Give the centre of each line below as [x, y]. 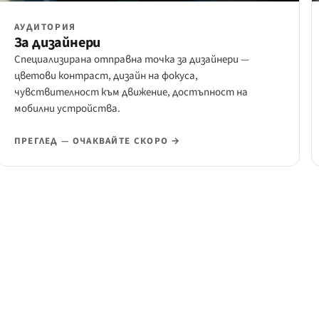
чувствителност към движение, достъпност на [131, 93]
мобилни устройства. [67, 109]
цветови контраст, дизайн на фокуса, [106, 76]
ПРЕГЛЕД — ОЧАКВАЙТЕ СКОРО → [97, 141]
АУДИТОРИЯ [45, 27]
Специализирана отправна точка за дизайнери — [131, 60]
